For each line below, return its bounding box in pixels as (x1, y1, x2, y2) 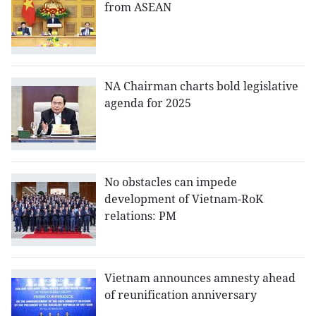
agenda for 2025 (104, 95, 191, 111)
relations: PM (104, 208, 176, 224)
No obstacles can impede (104, 174, 237, 190)
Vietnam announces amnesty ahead (104, 270, 296, 286)
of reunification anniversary (104, 287, 257, 303)
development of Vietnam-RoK (104, 191, 263, 207)
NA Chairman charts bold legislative (104, 78, 298, 95)
